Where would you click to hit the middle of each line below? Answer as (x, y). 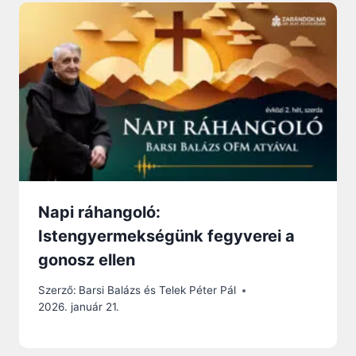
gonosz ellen (87, 259)
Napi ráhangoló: (99, 212)
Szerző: (57, 290)
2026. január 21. (79, 307)
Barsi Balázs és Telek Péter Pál (158, 290)
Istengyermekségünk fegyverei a (166, 236)
